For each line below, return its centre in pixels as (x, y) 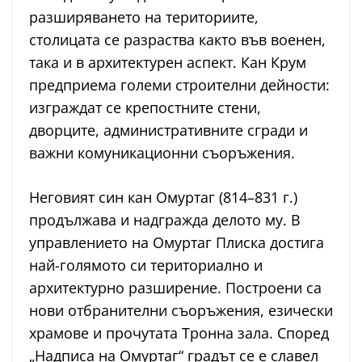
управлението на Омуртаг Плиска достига (177, 243)
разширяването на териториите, (144, 17)
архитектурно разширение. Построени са (175, 288)
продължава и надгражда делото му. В (165, 220)
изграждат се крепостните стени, (145, 108)
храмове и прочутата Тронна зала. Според (179, 333)
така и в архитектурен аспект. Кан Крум (168, 63)
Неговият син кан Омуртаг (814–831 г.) (163, 198)
